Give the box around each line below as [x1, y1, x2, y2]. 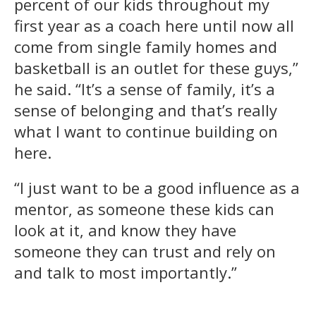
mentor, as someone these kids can [14, 197, 274, 219]
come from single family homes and [14, 35, 277, 57]
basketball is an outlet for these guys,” [14, 56, 298, 78]
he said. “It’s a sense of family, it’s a [14, 78, 275, 99]
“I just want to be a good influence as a [14, 176, 300, 198]
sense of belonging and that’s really [14, 99, 277, 121]
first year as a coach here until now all [14, 14, 294, 36]
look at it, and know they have [14, 219, 236, 241]
